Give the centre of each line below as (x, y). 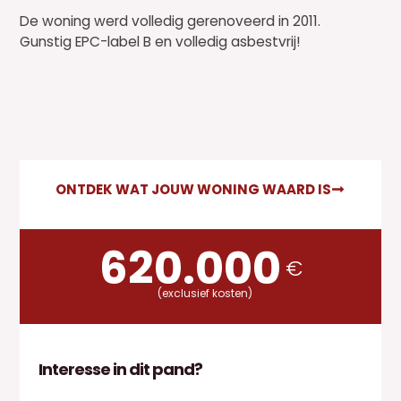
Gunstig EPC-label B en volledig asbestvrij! (161, 42)
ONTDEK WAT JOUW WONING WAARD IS (194, 189)
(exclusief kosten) (205, 293)
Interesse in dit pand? (120, 370)
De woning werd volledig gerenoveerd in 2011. (172, 21)
